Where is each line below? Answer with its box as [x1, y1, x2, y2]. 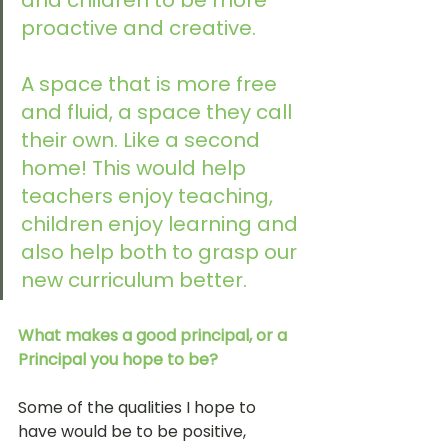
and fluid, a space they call [21, 98, 297, 127]
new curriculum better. [21, 266, 252, 295]
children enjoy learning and [21, 210, 303, 239]
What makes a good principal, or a [18, 324, 291, 348]
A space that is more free [21, 70, 282, 99]
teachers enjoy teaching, [21, 182, 278, 211]
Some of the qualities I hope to [18, 396, 260, 420]
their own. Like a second [21, 126, 265, 155]
